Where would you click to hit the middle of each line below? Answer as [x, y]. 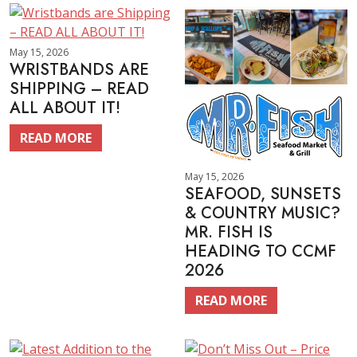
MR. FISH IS [229, 232]
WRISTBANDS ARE [79, 70]
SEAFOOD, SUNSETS [263, 194]
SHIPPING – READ [79, 89]
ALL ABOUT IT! [65, 108]
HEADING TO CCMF [261, 251]
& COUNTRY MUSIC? [263, 213]
